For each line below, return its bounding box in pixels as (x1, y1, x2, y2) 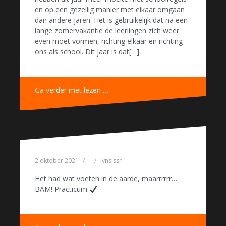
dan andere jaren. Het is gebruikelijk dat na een (35, 15, 188, 25)
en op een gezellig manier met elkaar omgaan (35, 5, 185, 15)
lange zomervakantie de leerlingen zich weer (35, 26, 179, 36)
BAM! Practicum (35, 184, 89, 194)
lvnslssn (100, 156, 123, 165)
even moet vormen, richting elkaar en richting (35, 36, 183, 46)
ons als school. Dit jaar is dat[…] (35, 47, 139, 57)
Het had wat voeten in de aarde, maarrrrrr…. (35, 174, 179, 184)
